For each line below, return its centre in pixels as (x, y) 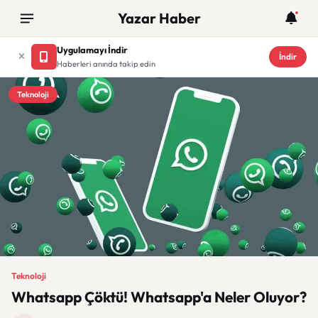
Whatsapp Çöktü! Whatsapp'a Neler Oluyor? (159, 297)
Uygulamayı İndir (92, 50)
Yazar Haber (159, 18)
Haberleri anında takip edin (106, 64)
